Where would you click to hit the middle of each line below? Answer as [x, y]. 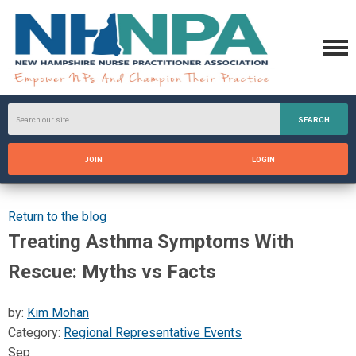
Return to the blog [57, 217]
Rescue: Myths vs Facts [112, 272]
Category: [36, 333]
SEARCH [314, 120]
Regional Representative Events [153, 333]
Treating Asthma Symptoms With [151, 242]
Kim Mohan [58, 313]
